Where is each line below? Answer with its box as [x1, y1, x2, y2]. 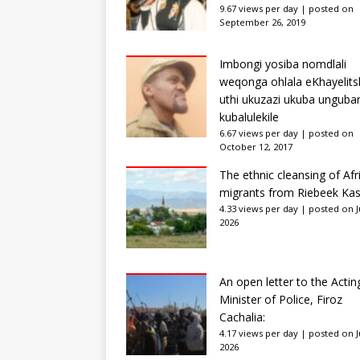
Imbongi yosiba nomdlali [219, 55, 346, 72]
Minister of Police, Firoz [219, 291, 342, 307]
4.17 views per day [219, 326, 298, 339]
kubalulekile [219, 108, 279, 125]
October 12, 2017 [219, 140, 292, 153]
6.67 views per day [219, 126, 298, 139]
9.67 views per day [219, 2, 298, 14]
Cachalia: [219, 309, 265, 325]
